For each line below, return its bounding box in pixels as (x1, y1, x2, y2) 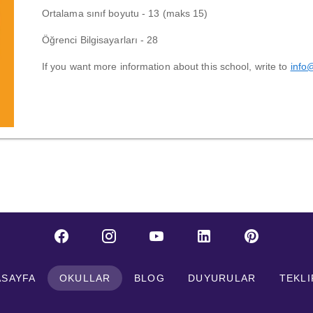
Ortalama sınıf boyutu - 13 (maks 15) (41, 8, 208, 19)
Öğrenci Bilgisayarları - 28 (41, 34, 159, 45)
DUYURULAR (188, 272, 256, 284)
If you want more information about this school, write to (41, 61, 291, 72)
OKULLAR (59, 272, 111, 284)
